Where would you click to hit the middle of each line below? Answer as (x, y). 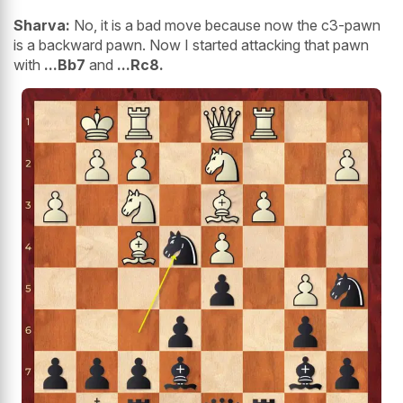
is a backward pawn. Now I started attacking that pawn (191, 45)
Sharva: (42, 25)
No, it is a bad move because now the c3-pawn (225, 25)
